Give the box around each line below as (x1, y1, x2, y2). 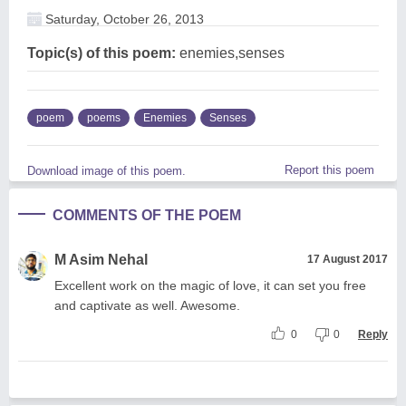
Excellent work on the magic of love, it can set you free (54, 277, 366, 293)
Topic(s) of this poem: (27, 44, 176, 61)
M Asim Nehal (54, 251, 148, 267)
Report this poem (285, 162, 374, 177)
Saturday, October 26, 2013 (42, 11, 204, 26)
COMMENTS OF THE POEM (53, 207, 241, 223)
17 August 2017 (307, 252, 388, 266)
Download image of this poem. (27, 163, 186, 178)
